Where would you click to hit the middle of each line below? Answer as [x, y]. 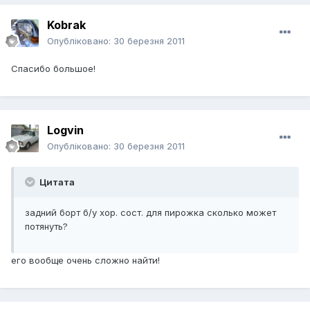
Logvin [65, 130]
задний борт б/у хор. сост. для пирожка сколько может [151, 213]
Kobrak [66, 25]
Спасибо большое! [53, 69]
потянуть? [46, 227]
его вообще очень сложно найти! [85, 261]
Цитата [56, 182]
